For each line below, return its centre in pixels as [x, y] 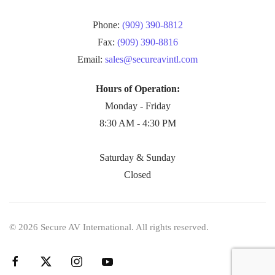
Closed [137, 175]
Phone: [107, 25]
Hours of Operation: [137, 89]
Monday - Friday [137, 106]
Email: [91, 59]
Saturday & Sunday [137, 157]
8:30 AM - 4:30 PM [137, 123]
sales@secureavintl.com [151, 59]
